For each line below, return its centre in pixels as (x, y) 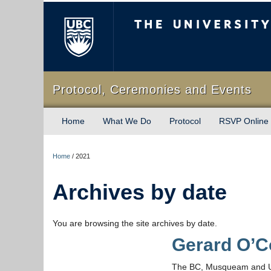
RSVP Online (244, 121)
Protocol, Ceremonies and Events (152, 90)
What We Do (127, 121)
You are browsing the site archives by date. (135, 223)
